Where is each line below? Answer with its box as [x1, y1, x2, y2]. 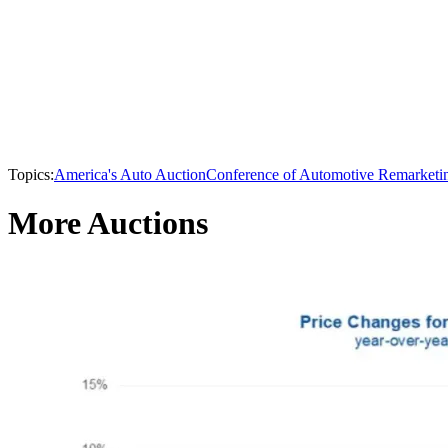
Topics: [8, 165, 54, 183]
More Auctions [8, 205, 208, 242]
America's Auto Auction [54, 165, 206, 183]
